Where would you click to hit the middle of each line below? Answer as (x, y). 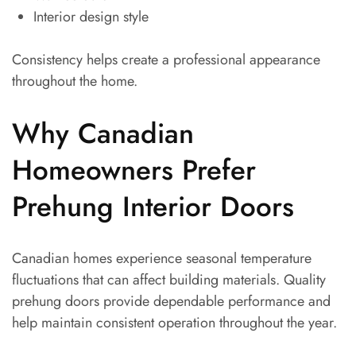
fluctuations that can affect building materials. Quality (169, 280)
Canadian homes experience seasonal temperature (162, 259)
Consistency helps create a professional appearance (166, 60)
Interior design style (91, 17)
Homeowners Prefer (134, 170)
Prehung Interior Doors (153, 207)
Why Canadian (103, 134)
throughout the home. (75, 81)
